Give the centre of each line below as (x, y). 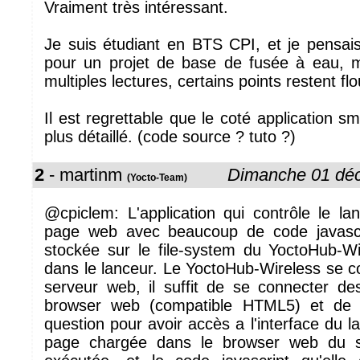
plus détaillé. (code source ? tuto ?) (170, 137)
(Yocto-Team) (157, 178)
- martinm (86, 175)
